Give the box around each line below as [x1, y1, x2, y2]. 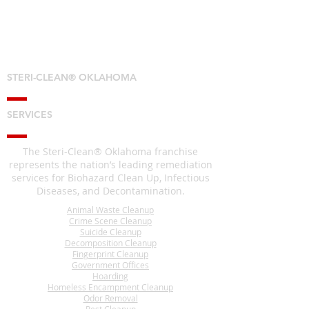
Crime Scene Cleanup [69, 215, 152, 226]
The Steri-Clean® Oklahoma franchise [23, 145, 198, 158]
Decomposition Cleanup [64, 237, 157, 248]
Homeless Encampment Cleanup [48, 281, 173, 292]
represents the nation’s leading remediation [8, 158, 212, 171]
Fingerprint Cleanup [72, 248, 148, 259]
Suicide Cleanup [79, 226, 141, 237]
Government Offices [72, 259, 149, 270]
